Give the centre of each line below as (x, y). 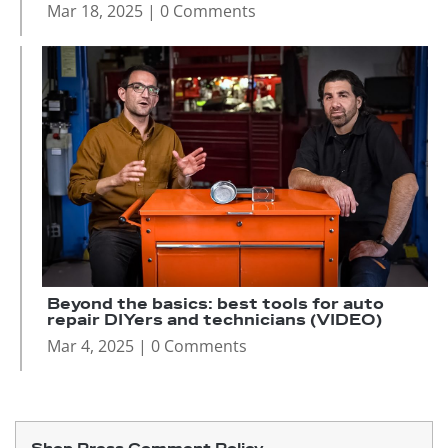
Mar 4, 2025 (90, 346)
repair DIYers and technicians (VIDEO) (214, 321)
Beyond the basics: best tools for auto (215, 305)
